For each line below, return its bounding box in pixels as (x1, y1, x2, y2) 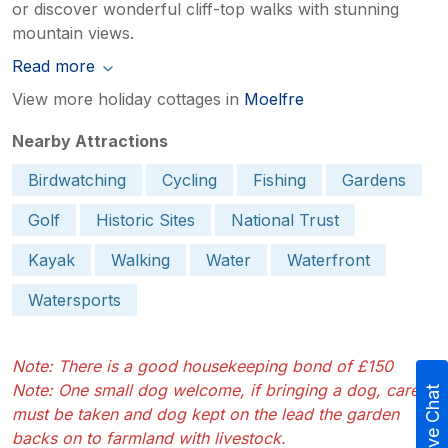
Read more (12, 56, 95, 77)
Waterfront (287, 250, 370, 271)
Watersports (28, 290, 121, 311)
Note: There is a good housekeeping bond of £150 (12, 356, 393, 377)
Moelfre (244, 89, 304, 110)
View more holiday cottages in (12, 89, 244, 110)
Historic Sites (96, 210, 195, 231)
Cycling (162, 170, 217, 191)
